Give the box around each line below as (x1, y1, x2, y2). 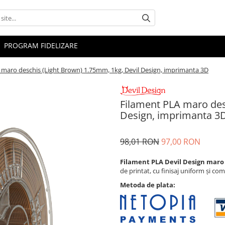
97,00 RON (161, 136, 200, 148)
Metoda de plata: (120, 180, 175, 190)
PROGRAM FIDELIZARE (4, 41, 78, 51)
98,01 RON (120, 136, 159, 148)
